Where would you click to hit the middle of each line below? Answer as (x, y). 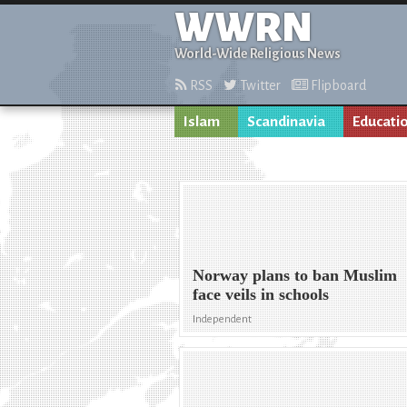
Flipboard (337, 85)
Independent (223, 320)
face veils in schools (261, 295)
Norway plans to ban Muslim (295, 276)
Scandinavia (286, 122)
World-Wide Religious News (258, 54)
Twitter (259, 85)
